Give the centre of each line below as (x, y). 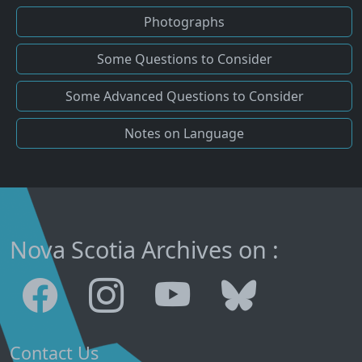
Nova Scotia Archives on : (144, 249)
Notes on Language (184, 133)
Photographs (184, 21)
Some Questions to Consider (184, 59)
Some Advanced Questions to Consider (184, 96)
